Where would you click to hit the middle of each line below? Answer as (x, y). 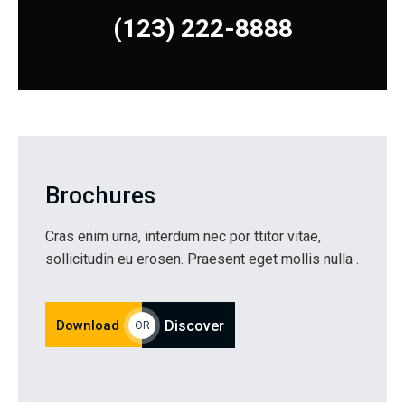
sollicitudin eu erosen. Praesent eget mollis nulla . (202, 259)
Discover (194, 326)
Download (88, 326)
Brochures (100, 196)
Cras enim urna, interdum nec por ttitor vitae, (183, 237)
